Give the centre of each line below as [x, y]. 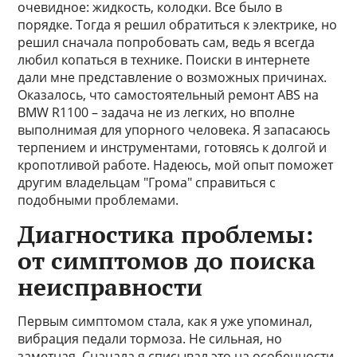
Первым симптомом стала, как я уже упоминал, [165, 321]
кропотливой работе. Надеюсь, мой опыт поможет [176, 165]
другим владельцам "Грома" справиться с [147, 182]
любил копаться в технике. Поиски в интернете [164, 60]
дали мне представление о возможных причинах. [173, 77]
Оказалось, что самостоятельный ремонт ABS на [169, 95]
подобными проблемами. [98, 200]
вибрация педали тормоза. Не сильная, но [150, 339]
